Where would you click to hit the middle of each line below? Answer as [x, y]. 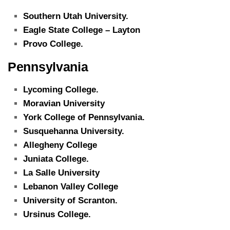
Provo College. [53, 44]
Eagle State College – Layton [82, 30]
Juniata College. [56, 159]
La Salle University [61, 172]
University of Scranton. [70, 200]
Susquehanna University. [74, 131]
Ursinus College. [57, 214]
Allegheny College [60, 145]
